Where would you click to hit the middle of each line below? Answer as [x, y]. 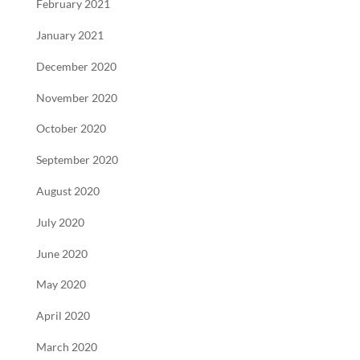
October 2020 [71, 129]
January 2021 [70, 35]
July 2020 [60, 222]
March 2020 [66, 347]
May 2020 [61, 285]
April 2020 [63, 316]
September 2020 [77, 160]
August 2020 [67, 191]
